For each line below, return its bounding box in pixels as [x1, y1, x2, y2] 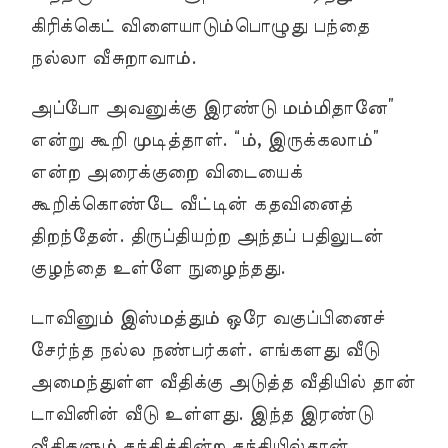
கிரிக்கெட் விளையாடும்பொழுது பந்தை [30, 17, 369, 36]
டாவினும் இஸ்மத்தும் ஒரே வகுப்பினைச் [30, 309, 385, 328]
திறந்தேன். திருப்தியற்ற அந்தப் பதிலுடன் [30, 227, 384, 246]
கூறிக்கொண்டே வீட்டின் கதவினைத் [30, 195, 353, 214]
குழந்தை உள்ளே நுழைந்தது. [30, 259, 286, 278]
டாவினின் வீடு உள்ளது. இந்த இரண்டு [30, 405, 373, 424]
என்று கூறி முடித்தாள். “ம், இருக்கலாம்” [30, 131, 380, 150]
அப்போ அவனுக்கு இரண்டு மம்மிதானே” [30, 99, 395, 118]
